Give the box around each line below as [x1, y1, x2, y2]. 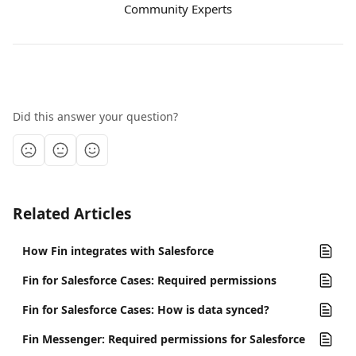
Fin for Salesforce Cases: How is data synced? [22, 302, 269, 317]
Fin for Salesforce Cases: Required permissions [22, 273, 277, 288]
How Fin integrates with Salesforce [22, 243, 214, 258]
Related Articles [13, 203, 131, 224]
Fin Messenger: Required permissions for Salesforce [22, 331, 305, 346]
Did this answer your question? [13, 109, 178, 124]
